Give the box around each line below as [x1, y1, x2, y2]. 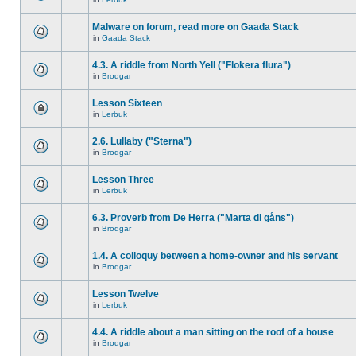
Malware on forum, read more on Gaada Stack [92, 21, 299, 33]
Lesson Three [92, 174, 154, 185]
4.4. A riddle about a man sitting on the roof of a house [92, 327, 334, 338]
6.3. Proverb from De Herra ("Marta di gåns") [92, 212, 294, 223]
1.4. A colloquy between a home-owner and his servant [92, 250, 338, 261]
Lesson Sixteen [92, 98, 162, 109]
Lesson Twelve [92, 288, 159, 300]
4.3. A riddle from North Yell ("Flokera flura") [92, 60, 291, 71]
